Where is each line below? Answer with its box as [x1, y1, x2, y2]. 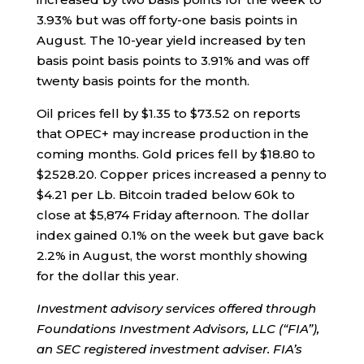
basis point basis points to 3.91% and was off [36, 52, 309, 68]
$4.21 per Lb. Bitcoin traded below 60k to [36, 186, 295, 202]
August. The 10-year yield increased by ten [36, 32, 305, 48]
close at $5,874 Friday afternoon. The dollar [36, 206, 310, 223]
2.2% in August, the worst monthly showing [36, 247, 308, 263]
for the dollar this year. [36, 267, 179, 284]
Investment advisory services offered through [36, 300, 316, 316]
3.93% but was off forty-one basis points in [36, 11, 297, 28]
